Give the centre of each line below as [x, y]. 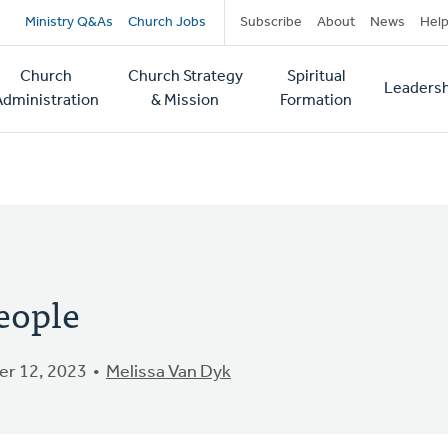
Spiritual [315, 77]
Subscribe [270, 22]
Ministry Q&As [68, 22]
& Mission [185, 101]
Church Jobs [166, 22]
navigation [110, 67]
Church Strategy [185, 77]
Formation [315, 101]
